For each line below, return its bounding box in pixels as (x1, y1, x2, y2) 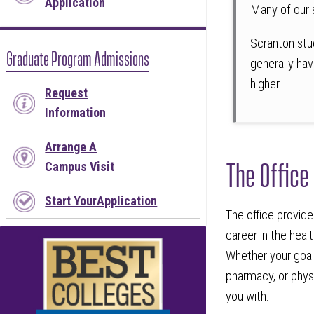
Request (45, 86, 88, 101)
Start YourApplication (45, 193, 158, 209)
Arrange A (45, 139, 97, 155)
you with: (226, 289, 273, 305)
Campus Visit (45, 159, 115, 175)
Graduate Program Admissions (6, 46, 150, 69)
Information (45, 105, 107, 121)
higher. (250, 76, 282, 93)
